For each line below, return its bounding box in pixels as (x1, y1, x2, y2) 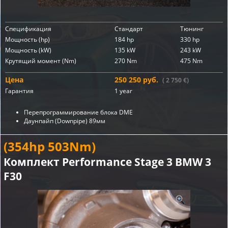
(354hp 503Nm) (4, 138, 96, 155)
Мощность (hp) (5, 35, 50, 44)
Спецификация (5, 24, 51, 33)
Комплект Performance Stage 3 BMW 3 (4, 155, 211, 169)
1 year (115, 87, 132, 95)
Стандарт (115, 24, 143, 33)
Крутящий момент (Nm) (5, 56, 76, 65)
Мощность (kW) (5, 46, 51, 54)
